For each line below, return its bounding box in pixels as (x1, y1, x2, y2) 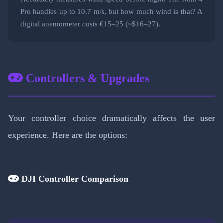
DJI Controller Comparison (19, 174, 128, 184)
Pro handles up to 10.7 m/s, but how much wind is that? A (20, 7, 203, 16)
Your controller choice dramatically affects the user (8, 113, 215, 123)
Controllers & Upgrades (23, 72, 149, 85)
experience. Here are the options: (8, 130, 127, 140)
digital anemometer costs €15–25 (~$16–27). (20, 19, 160, 28)
